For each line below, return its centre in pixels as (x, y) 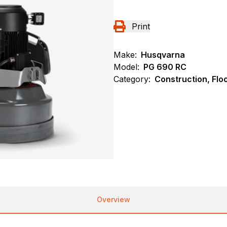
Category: (132, 79)
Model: (126, 67)
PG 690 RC (165, 67)
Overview (113, 199)
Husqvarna (163, 54)
